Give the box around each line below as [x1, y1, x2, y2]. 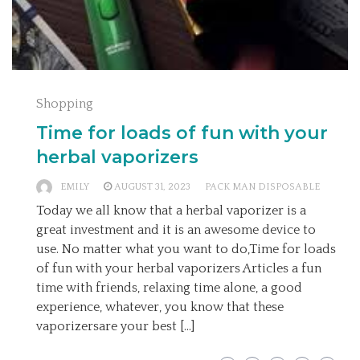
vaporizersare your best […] [36, 318, 194, 333]
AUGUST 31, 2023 [114, 181, 190, 192]
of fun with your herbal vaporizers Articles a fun [36, 260, 321, 276]
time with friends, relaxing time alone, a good [36, 280, 302, 295]
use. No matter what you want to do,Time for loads [36, 241, 336, 256]
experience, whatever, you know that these [36, 299, 284, 314]
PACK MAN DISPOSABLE [205, 181, 320, 192]
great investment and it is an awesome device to [36, 222, 316, 237]
